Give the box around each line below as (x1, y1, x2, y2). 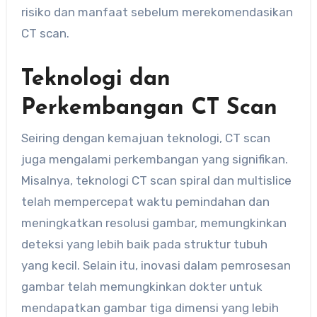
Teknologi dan (21, 68, 171, 91)
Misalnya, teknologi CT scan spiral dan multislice (21, 173, 292, 188)
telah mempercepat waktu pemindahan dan (21, 195, 270, 209)
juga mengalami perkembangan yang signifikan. (21, 152, 288, 167)
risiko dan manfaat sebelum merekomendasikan (21, 5, 293, 20)
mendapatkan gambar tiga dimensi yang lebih (21, 301, 279, 316)
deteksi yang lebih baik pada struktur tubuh (21, 237, 267, 252)
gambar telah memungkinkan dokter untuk (21, 279, 263, 294)
